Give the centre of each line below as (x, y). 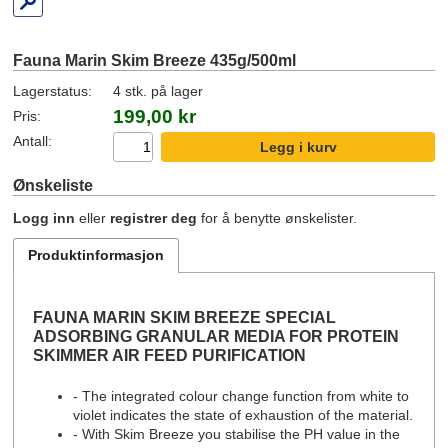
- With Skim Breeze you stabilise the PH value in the (237, 434)
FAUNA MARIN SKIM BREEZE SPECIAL (185, 316)
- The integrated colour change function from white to (241, 396)
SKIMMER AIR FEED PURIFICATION (170, 354)
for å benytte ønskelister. (277, 219)
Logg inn (44, 219)
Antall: (33, 142)
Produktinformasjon (96, 255)
